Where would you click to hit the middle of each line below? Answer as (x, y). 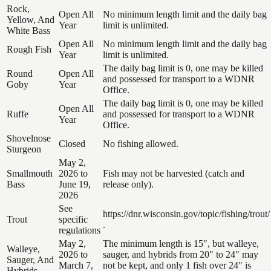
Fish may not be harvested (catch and (174, 173)
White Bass (28, 30)
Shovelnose (29, 138)
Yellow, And (31, 19)
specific (73, 219)
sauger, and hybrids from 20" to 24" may (181, 254)
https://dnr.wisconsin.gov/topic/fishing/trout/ (186, 214)
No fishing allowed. (141, 143)
